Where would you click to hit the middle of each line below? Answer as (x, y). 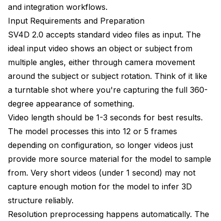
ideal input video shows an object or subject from (100, 48)
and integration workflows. (58, 7)
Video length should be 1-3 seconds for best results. (105, 117)
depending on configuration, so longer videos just (100, 145)
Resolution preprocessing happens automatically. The (109, 214)
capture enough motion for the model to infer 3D (100, 186)
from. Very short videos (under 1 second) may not (102, 172)
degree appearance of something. (71, 103)
